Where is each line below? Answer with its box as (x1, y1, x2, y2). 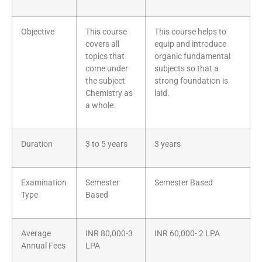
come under (85, 64, 128, 74)
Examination (21, 178, 67, 188)
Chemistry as (85, 88, 133, 99)
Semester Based (154, 178, 213, 188)
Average (21, 229, 51, 239)
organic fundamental (154, 51, 230, 62)
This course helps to (154, 27, 226, 37)
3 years (154, 139, 181, 150)
